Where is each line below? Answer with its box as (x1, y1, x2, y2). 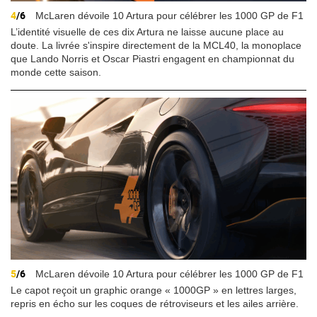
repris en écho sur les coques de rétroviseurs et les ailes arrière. (11, 297, 299, 309)
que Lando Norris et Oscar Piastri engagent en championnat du (11, 53, 294, 65)
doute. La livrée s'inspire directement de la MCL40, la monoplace (11, 40, 301, 52)
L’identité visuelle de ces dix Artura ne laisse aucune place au (11, 26, 284, 38)
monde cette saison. (11, 67, 101, 79)
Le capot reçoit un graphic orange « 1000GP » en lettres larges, (11, 284, 296, 296)
